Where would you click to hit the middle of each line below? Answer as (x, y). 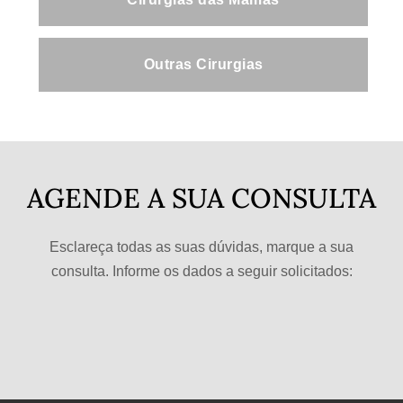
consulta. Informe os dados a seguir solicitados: (201, 271)
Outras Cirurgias (203, 65)
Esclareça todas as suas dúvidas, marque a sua (201, 246)
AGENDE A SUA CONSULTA (201, 198)
